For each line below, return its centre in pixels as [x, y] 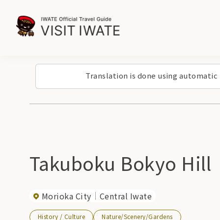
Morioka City [67, 196]
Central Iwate [126, 196]
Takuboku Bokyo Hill [121, 163]
